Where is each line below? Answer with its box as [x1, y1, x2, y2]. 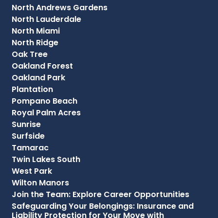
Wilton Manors [12, 177, 69, 188]
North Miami [12, 25, 60, 36]
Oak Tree [12, 48, 48, 60]
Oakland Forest [12, 60, 73, 72]
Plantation [12, 83, 53, 95]
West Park [12, 165, 52, 177]
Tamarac [12, 142, 49, 153]
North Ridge [12, 36, 58, 48]
